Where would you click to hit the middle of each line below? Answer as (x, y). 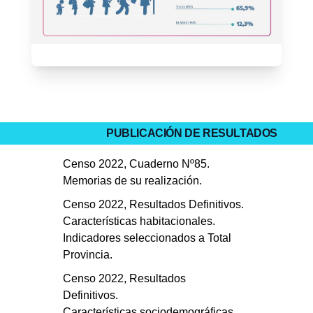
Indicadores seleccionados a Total (147, 238)
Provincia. (87, 255)
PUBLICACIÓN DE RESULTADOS (192, 133)
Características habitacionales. (139, 221)
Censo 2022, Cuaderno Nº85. (136, 164)
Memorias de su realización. (132, 181)
